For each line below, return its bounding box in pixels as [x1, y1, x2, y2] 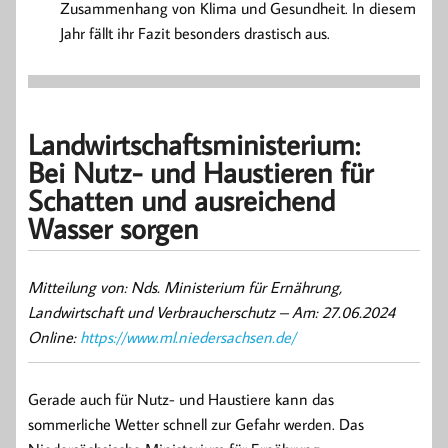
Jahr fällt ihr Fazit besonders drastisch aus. [60, 23, 330, 44]
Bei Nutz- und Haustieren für [28, 152, 373, 191]
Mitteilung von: [28, 277, 131, 298]
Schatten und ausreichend [28, 180, 335, 219]
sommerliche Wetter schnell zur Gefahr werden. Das [28, 414, 364, 435]
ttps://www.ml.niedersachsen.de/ [88, 327, 296, 348]
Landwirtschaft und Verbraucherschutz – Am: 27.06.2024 [28, 302, 395, 323]
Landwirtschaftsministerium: [28, 124, 360, 163]
